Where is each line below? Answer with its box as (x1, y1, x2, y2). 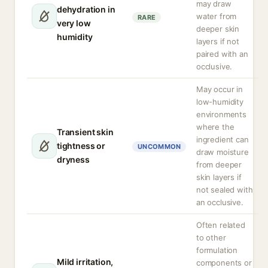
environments (196, 109, 246, 119)
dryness (57, 154, 90, 165)
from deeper (196, 160, 242, 169)
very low (57, 18, 91, 28)
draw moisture (196, 147, 249, 157)
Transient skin (57, 127, 114, 137)
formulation (196, 245, 238, 255)
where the (196, 122, 234, 132)
